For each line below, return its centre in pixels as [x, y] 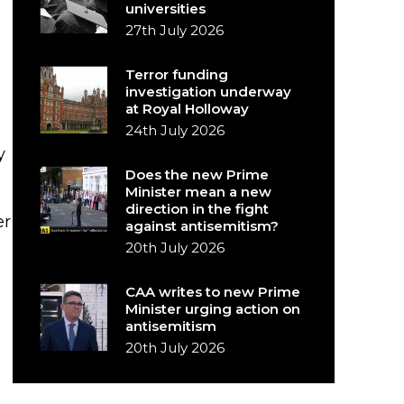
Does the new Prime [197, 174]
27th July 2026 [175, 30]
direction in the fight [197, 209]
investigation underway [209, 92]
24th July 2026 [175, 130]
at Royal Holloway [188, 109]
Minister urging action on [213, 309]
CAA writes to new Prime [213, 292]
